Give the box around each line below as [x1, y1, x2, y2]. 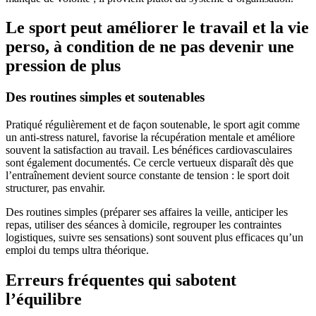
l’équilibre [6, 289, 82, 308]
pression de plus [6, 56, 121, 75]
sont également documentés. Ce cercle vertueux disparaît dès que [6, 157, 293, 169]
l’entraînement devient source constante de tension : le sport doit [6, 169, 289, 182]
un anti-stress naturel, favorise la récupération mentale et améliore [6, 131, 295, 144]
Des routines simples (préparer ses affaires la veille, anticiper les [6, 206, 288, 219]
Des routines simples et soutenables [6, 90, 205, 105]
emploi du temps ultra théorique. [6, 244, 149, 257]
